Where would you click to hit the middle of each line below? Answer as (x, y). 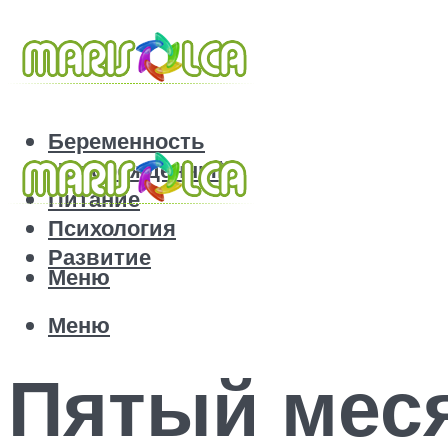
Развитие (99, 257)
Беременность (126, 141)
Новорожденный (139, 170)
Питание (94, 199)
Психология (112, 228)
